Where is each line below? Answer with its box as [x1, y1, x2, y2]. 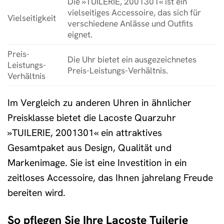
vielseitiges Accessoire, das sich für [67, 7, 201, 18]
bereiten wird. [7, 186, 65, 199]
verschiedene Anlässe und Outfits [67, 18, 193, 29]
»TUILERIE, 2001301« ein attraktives [7, 126, 162, 139]
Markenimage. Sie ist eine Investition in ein [7, 156, 187, 169]
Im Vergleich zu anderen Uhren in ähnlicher [7, 96, 191, 109]
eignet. [67, 29, 92, 40]
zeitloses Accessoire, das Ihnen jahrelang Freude [7, 171, 213, 184]
